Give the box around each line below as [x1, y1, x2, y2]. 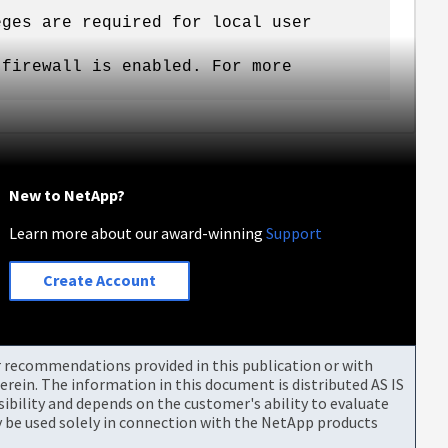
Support [266, 222, 323, 243]
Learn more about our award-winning [9, 222, 267, 243]
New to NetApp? [9, 184, 126, 205]
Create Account [43, 270, 157, 291]
